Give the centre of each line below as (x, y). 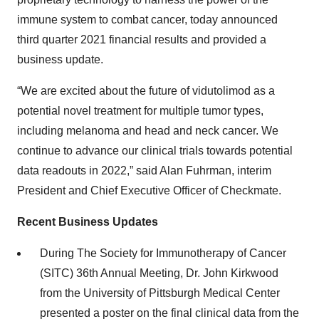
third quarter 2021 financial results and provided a (142, 40)
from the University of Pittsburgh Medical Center (160, 293)
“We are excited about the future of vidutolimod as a (146, 91)
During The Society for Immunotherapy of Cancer (163, 253)
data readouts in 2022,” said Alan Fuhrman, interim (144, 171)
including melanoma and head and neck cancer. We (148, 131)
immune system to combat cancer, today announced (147, 20)
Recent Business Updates (88, 222)
